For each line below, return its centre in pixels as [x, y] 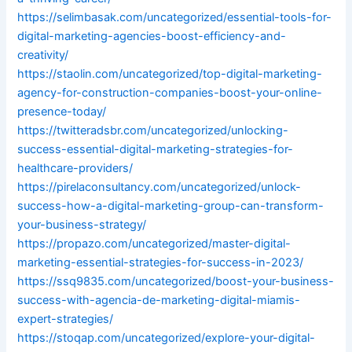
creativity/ [43, 55]
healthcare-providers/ [75, 169]
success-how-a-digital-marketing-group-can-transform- [171, 206]
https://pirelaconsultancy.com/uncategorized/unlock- [159, 187]
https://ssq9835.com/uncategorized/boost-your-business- [176, 282]
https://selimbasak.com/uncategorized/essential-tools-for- [175, 18]
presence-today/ [62, 112]
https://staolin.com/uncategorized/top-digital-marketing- [170, 74]
